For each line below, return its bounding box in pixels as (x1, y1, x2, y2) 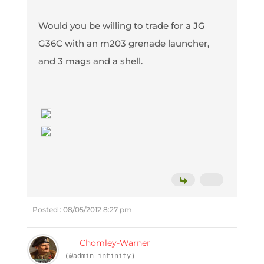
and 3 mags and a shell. (38, 55, 143, 67)
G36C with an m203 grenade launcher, (38, 38, 209, 49)
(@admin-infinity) (64, 252, 135, 260)
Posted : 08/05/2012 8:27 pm (32, 205, 132, 214)
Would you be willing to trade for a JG (38, 20, 205, 31)
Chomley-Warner (80, 237, 151, 248)
